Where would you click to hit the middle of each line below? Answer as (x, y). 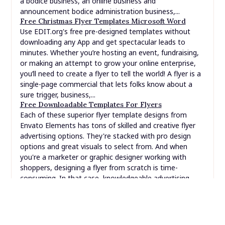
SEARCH (36, 177)
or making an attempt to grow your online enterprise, (108, 7)
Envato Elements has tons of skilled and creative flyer (107, 69)
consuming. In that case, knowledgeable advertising (104, 122)
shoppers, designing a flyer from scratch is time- (99, 111)
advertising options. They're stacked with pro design (105, 79)
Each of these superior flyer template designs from (103, 58)
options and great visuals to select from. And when (103, 90)
